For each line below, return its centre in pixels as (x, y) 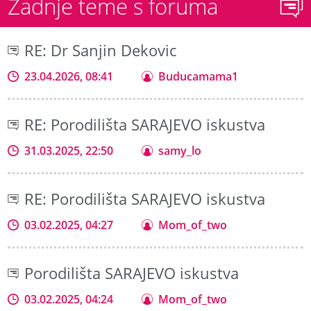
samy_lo (180, 150)
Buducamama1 (199, 76)
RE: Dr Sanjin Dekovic (101, 50)
